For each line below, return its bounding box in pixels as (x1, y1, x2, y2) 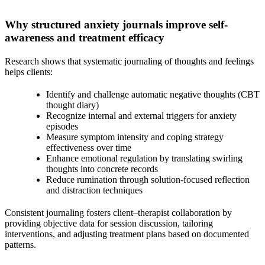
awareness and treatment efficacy (5, 31, 164, 44)
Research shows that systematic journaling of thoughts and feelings (5, 56, 254, 66)
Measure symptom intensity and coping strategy (46, 131, 224, 142)
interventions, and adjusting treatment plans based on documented (5, 228, 249, 239)
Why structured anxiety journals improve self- (5, 18, 228, 31)
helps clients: (5, 66, 53, 77)
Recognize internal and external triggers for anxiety (46, 110, 237, 121)
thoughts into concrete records (46, 163, 158, 174)
